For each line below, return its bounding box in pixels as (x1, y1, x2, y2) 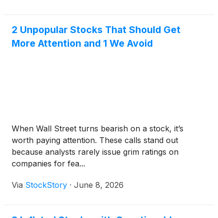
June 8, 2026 (74, 180, 124, 190)
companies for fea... (12, 159, 85, 169)
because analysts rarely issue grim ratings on (12, 147, 179, 157)
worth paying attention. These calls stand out (12, 135, 178, 145)
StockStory (25, 180, 67, 190)
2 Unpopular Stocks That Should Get (12, 24, 181, 36)
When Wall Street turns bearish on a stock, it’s (12, 124, 183, 134)
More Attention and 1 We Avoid (12, 37, 153, 50)
